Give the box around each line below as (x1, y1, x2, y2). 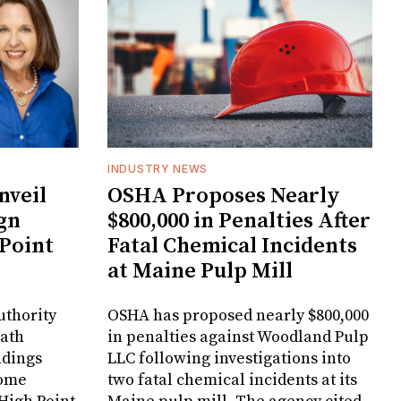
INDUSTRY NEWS (107, 162, 209, 176)
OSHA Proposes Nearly (107, 183, 340, 210)
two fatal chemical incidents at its (107, 370, 357, 391)
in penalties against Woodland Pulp (107, 327, 369, 348)
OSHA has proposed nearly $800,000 (107, 305, 369, 327)
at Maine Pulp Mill (107, 258, 293, 286)
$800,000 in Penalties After (107, 208, 371, 235)
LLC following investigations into (107, 348, 351, 370)
